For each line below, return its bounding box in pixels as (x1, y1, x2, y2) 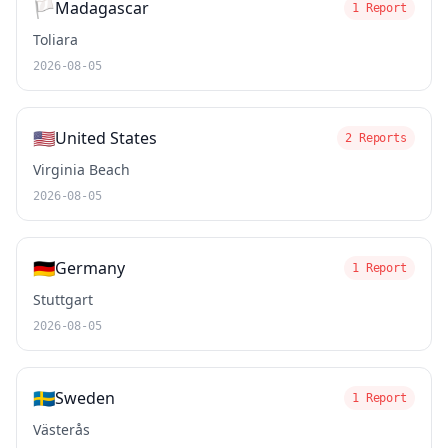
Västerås (33, 420, 90, 439)
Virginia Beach (33, 160, 130, 179)
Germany (55, 257, 125, 279)
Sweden (55, 387, 115, 409)
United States (55, 127, 157, 149)
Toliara (33, 30, 78, 49)
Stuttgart (33, 290, 93, 309)
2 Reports (345, 131, 407, 145)
